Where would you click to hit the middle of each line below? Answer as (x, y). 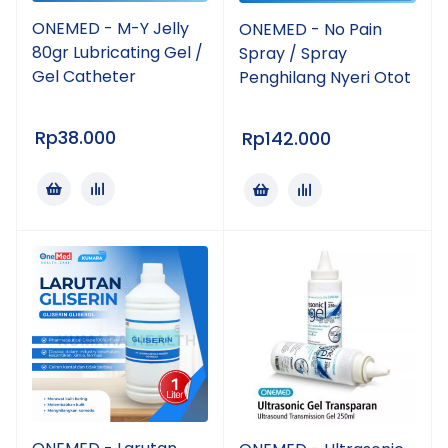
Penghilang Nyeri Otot (325, 77)
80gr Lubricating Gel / (117, 52)
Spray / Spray (293, 53)
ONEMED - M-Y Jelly (110, 28)
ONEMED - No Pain (310, 29)
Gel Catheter (84, 76)
